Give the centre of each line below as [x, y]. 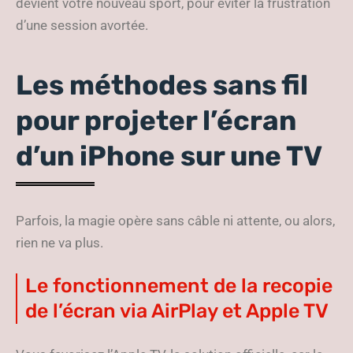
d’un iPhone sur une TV [169, 156]
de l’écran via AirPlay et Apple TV [177, 311]
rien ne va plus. [59, 243]
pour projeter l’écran [156, 121]
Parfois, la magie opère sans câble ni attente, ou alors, [175, 221]
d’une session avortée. [82, 25]
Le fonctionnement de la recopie [179, 286]
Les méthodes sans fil [162, 85]
